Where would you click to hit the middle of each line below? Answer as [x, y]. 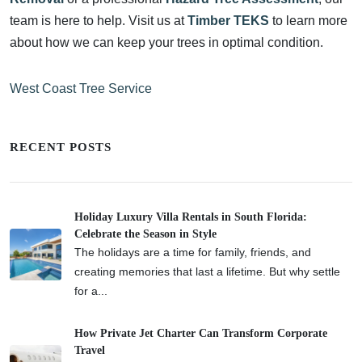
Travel [90, 350]
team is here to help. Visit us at [99, 20]
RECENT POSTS [61, 147]
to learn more [308, 20]
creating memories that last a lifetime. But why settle [207, 271]
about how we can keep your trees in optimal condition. [166, 42]
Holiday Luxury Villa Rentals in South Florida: [191, 217]
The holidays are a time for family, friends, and [193, 252]
